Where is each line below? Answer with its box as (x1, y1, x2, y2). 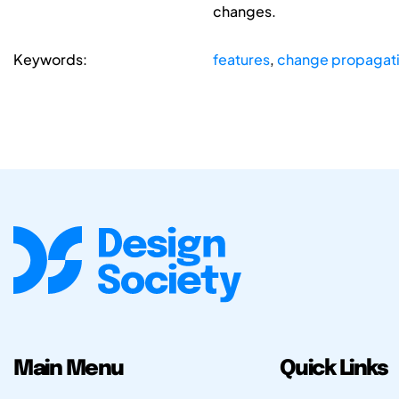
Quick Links (279, 357, 388, 380)
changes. (212, 2, 276, 21)
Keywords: (13, 50, 87, 69)
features (212, 50, 270, 69)
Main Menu (13, 357, 124, 380)
